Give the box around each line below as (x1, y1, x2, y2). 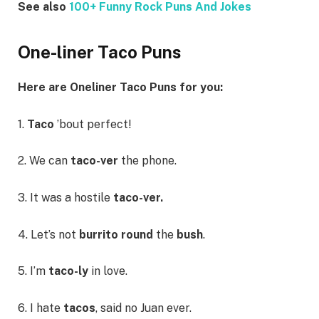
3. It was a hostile (18, 191, 113, 205)
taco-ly (46, 264, 88, 278)
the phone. (121, 154, 177, 168)
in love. (88, 264, 127, 278)
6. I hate (18, 300, 63, 315)
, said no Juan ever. (95, 300, 192, 315)
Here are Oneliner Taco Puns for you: (18, 80, 223, 95)
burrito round (79, 227, 156, 241)
